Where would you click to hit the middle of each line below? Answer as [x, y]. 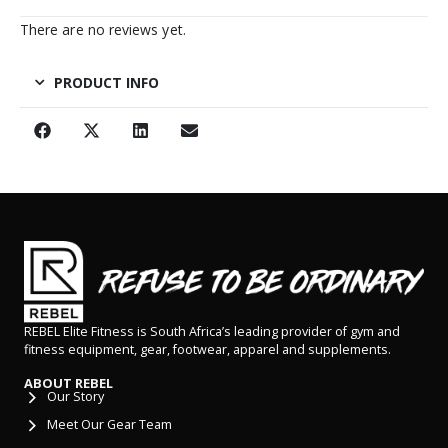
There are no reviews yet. [103, 30]
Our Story [75, 397]
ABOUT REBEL [68, 383]
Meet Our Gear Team [109, 425]
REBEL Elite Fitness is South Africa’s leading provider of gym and [212, 331]
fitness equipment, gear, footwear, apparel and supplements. [207, 349]
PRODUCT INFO [106, 83]
